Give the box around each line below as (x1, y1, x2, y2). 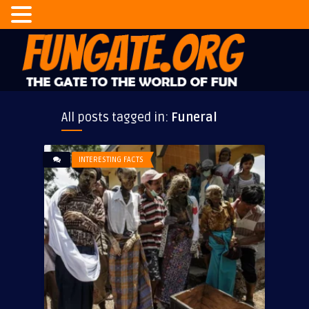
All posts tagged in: (61, 110, 171, 125)
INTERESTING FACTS (79, 155, 143, 164)
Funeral (171, 110, 217, 125)
